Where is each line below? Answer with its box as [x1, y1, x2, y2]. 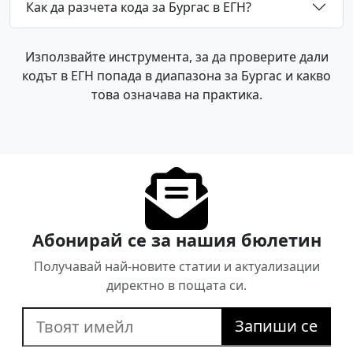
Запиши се [235, 315, 318, 337]
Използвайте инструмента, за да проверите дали [24, 48, 329, 66]
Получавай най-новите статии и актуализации [33, 258, 320, 276]
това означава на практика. [91, 86, 262, 104]
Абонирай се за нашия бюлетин [32, 229, 321, 252]
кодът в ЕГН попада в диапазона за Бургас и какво [22, 67, 331, 85]
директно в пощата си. [106, 277, 247, 295]
